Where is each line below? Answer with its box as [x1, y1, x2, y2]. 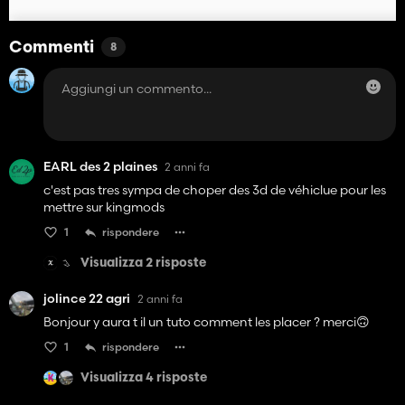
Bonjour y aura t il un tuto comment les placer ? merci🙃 [43, 314, 370, 331]
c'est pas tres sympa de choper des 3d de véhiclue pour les [43, 182, 386, 199]
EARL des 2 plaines [43, 158, 157, 175]
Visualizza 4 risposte [80, 371, 207, 385]
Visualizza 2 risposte [80, 256, 206, 270]
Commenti [9, 40, 94, 58]
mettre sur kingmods [43, 199, 165, 216]
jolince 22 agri [43, 290, 130, 307]
